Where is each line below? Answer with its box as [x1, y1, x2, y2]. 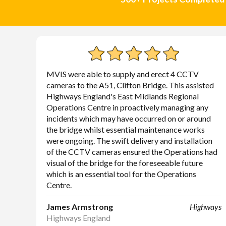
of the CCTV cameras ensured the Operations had [46, 147, 217, 156]
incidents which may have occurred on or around [46, 114, 211, 123]
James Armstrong [46, 202, 113, 211]
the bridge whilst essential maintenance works [46, 125, 205, 134]
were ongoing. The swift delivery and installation [46, 136, 212, 145]
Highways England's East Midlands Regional [46, 91, 199, 101]
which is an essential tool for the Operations [46, 169, 196, 179]
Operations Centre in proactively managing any [46, 102, 208, 112]
